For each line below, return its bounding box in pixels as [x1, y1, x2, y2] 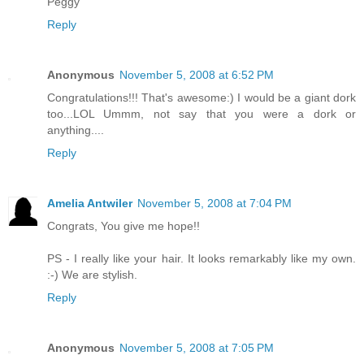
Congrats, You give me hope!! [47, 219, 200, 232]
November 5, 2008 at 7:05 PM [119, 340, 274, 354]
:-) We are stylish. [47, 267, 137, 281]
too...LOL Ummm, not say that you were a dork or [47, 106, 356, 120]
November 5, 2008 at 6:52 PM [119, 67, 274, 81]
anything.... [47, 123, 104, 136]
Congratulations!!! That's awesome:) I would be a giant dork [47, 90, 356, 104]
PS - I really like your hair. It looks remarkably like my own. [47, 251, 356, 265]
